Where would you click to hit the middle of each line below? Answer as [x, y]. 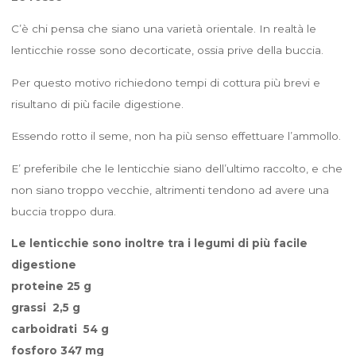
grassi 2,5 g [45, 307]
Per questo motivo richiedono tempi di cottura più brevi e [165, 82]
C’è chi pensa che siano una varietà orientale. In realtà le [163, 28]
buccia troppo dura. [63, 211]
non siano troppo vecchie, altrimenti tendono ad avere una [170, 190]
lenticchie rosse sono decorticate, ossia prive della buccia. [167, 50]
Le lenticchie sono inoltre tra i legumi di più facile [159, 243]
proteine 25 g [51, 286]
